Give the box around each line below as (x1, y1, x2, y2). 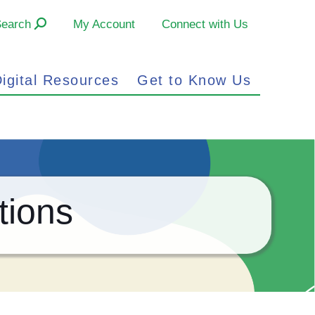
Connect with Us (161, 17, 248, 31)
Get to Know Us (137, 72, 252, 89)
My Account (72, 17, 135, 31)
